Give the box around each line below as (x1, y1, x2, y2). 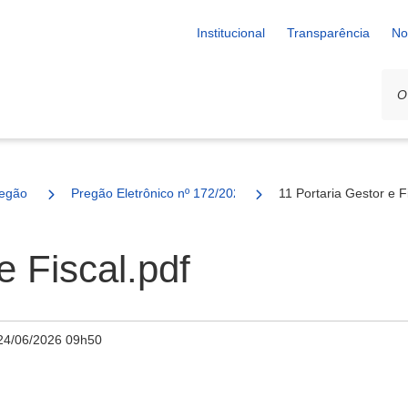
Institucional (197, 25, 265, 40)
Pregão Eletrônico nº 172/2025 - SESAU (71, 186, 301, 200)
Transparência (287, 25, 370, 40)
